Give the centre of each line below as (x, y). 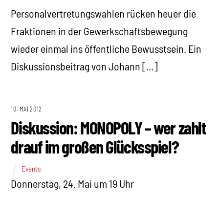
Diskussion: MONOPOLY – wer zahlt (108, 127)
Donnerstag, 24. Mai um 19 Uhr (73, 184)
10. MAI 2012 (26, 109)
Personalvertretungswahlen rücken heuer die (104, 13)
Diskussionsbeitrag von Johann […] (85, 66)
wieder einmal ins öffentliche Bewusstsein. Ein (106, 49)
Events (31, 169)
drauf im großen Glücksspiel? (95, 146)
